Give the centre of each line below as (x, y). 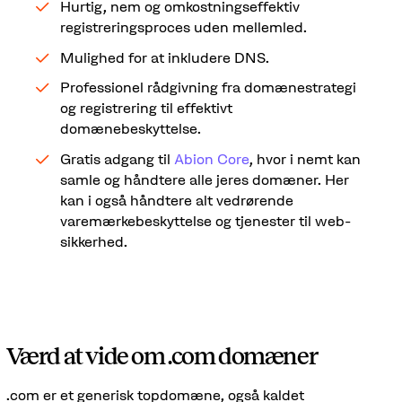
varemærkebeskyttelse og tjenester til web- (205, 220)
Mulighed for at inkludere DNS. (164, 57)
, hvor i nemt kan (305, 158)
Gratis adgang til (117, 158)
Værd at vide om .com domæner (162, 357)
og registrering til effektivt (146, 108)
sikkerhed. (93, 241)
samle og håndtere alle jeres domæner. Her (204, 179)
